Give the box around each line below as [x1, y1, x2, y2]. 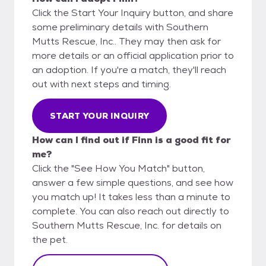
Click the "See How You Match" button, [32, 161, 205, 175]
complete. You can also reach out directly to [32, 204, 229, 217]
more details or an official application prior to [32, 49, 234, 62]
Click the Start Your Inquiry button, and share [32, 6, 233, 19]
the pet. [32, 233, 68, 246]
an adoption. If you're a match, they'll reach [32, 63, 226, 76]
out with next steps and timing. [32, 77, 171, 90]
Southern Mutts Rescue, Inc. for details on [32, 218, 221, 232]
